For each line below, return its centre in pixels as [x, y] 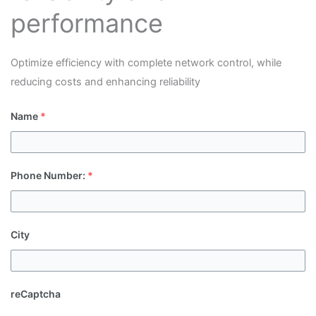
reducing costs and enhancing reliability [105, 81]
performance [86, 23]
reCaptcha [35, 293]
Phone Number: [48, 175]
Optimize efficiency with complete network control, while [146, 62]
